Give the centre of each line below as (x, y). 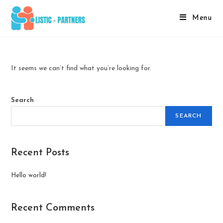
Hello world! (29, 175)
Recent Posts (40, 153)
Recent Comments (53, 208)
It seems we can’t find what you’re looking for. (81, 68)
